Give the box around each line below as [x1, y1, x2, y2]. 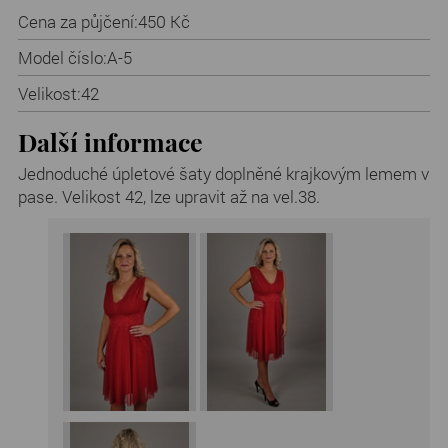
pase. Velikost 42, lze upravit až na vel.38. [17, 185, 320, 209]
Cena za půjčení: [17, 10, 138, 34]
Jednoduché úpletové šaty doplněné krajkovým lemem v [17, 162, 429, 186]
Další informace [17, 125, 203, 159]
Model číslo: [17, 46, 107, 70]
